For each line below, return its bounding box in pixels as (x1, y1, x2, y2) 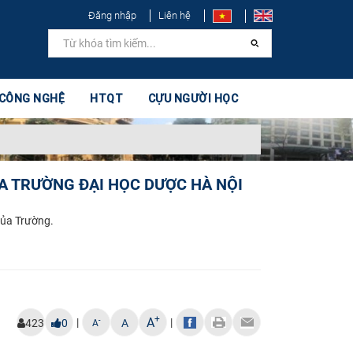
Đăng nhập (88, 9, 136, 21)
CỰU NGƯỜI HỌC (147, 91, 239, 106)
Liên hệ (158, 9, 191, 21)
